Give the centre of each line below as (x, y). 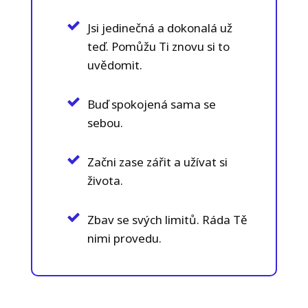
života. (105, 180)
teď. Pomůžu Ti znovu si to (158, 46)
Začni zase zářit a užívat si (157, 162)
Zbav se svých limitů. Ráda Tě (167, 219)
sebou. (105, 122)
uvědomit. (114, 65)
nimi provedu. (124, 238)
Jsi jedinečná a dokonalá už (159, 27)
